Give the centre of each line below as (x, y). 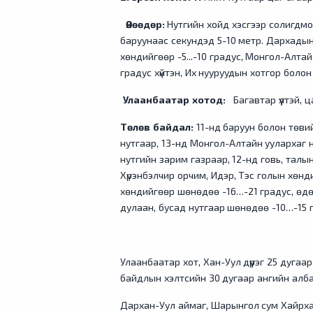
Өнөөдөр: (145, 24)
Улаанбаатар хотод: (174, 100)
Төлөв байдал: (158, 127)
